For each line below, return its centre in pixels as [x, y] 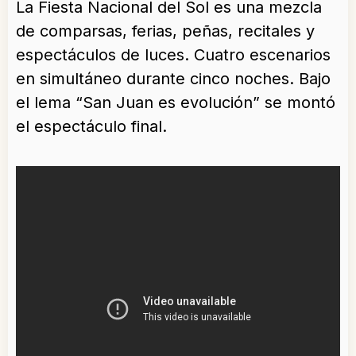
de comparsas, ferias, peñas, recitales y [165, 31]
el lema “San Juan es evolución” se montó [176, 103]
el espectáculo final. [91, 126]
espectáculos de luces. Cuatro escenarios [173, 55]
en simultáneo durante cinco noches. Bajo [173, 79]
